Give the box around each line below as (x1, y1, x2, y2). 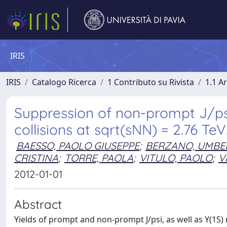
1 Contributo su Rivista (107, 77, 194, 88)
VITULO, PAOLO (139, 152, 212, 164)
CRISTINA (14, 152, 58, 164)
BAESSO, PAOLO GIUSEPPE (16, 139, 139, 152)
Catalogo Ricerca (32, 77, 96, 88)
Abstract (14, 197, 62, 212)
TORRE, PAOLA (64, 152, 133, 164)
